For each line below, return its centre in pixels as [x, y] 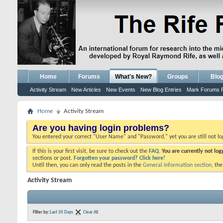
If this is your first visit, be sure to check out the [91, 151]
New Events [121, 90]
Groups [178, 77]
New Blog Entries [161, 90]
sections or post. [53, 158]
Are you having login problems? [101, 128]
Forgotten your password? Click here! [119, 158]
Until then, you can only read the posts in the [88, 165]
